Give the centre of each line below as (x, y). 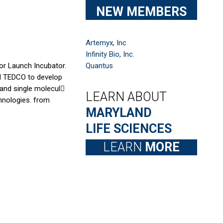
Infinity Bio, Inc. (110, 54)
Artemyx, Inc (106, 43)
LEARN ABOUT (126, 97)
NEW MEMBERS (141, 12)
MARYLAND (119, 113)
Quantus (99, 66)
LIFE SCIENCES (129, 129)
